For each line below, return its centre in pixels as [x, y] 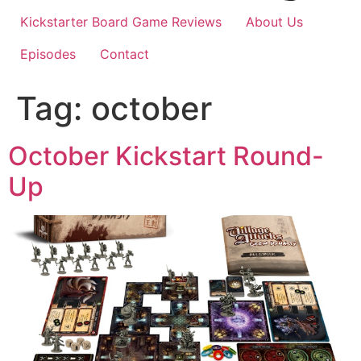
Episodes [48, 54]
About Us [274, 22]
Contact [124, 54]
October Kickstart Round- [166, 156]
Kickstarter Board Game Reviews [121, 22]
